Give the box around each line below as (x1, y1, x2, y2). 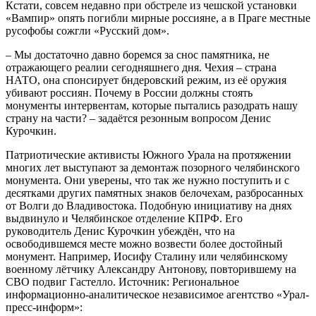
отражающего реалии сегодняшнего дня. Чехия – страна (6, 61, 276, 73)
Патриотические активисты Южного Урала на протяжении (6, 148, 291, 161)
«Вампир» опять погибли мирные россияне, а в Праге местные (6, 11, 310, 24)
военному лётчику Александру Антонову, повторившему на (6, 262, 296, 275)
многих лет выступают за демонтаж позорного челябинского (6, 161, 300, 174)
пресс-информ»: (6, 300, 83, 313)
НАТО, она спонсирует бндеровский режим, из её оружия (6, 73, 286, 86)
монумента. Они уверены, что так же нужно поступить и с (6, 174, 289, 186)
